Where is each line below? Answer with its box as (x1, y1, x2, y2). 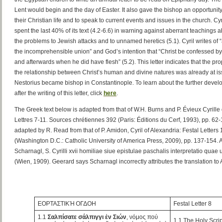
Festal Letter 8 (173, 200, 212, 207)
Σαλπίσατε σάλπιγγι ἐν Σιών (48, 213, 127, 221)
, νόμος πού (126, 213, 159, 221)
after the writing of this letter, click (14, 90, 104, 97)
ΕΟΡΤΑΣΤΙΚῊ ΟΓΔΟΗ (38, 200, 97, 207)
